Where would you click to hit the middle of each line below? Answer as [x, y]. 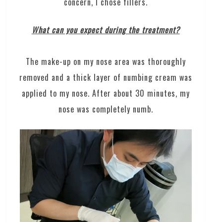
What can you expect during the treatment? [106, 29]
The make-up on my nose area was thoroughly [106, 61]
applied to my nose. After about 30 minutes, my [106, 93]
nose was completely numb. [106, 109]
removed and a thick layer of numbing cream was [106, 77]
